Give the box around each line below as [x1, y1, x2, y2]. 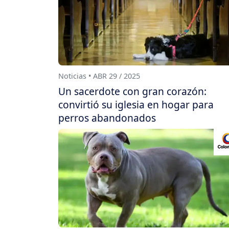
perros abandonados [58, 111, 156, 125]
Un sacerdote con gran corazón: [58, 84, 207, 99]
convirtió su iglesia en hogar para [58, 98, 214, 112]
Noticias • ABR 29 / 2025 [58, 71, 140, 81]
